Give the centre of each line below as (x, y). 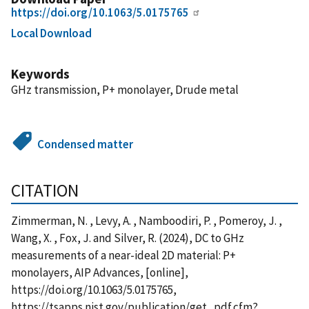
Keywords (40, 73)
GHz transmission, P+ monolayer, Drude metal (125, 89)
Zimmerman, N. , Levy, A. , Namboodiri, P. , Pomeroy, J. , (147, 220)
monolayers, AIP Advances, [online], (100, 272)
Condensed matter (86, 144)
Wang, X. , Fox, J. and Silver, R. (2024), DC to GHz (128, 238)
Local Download (51, 33)
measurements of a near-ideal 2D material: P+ (123, 255)
